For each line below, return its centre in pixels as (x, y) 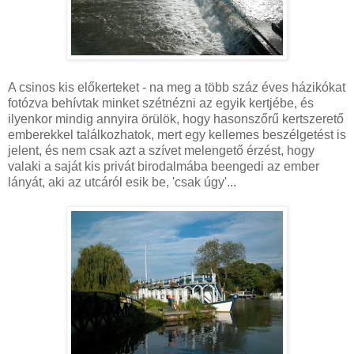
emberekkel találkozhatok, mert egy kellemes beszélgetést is (177, 134)
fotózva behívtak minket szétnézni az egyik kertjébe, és (161, 103)
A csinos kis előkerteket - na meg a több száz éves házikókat (177, 87)
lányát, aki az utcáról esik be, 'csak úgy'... (122, 182)
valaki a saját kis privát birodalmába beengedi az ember (164, 166)
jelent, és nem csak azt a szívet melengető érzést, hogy (161, 150)
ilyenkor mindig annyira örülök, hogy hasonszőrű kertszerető (176, 119)
